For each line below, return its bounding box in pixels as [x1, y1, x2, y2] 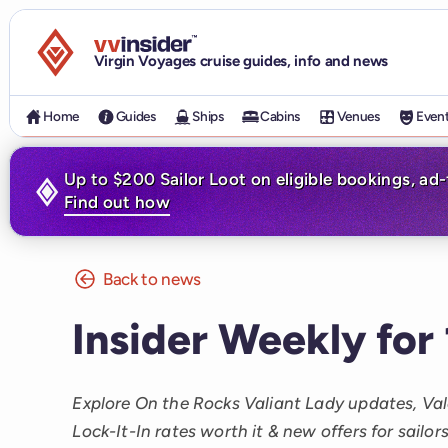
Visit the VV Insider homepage [93, 34, 319, 55]
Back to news [102, 268, 201, 289]
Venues [336, 108, 380, 125]
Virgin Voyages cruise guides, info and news [93, 51, 389, 70]
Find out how [63, 191, 170, 212]
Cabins [260, 108, 301, 125]
